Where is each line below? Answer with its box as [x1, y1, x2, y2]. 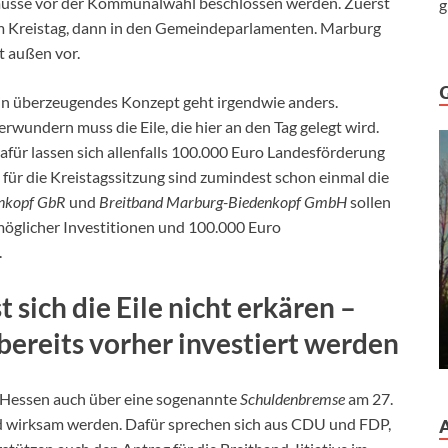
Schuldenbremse [240, 388, 345, 408]
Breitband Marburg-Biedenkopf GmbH [99, 191, 350, 211]
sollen [350, 191, 391, 211]
